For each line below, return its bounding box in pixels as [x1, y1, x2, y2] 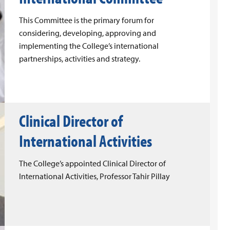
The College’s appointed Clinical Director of [19, 158, 166, 168]
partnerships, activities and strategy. [19, 53, 140, 64]
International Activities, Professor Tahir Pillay [19, 171, 170, 181]
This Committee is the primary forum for [19, 15, 154, 25]
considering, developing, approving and [19, 28, 156, 38]
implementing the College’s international [19, 41, 159, 51]
